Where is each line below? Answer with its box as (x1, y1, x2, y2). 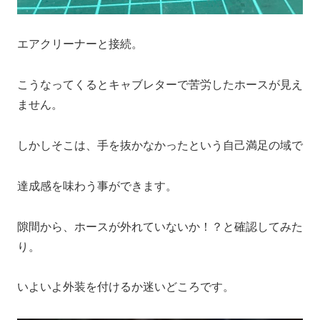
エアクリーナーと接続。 (17, 38, 143, 51)
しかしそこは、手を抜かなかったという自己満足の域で (17, 139, 303, 152)
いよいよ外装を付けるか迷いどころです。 (17, 281, 234, 294)
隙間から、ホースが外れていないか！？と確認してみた (17, 220, 303, 233)
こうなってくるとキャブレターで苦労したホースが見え (17, 79, 303, 91)
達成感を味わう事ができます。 (17, 179, 177, 192)
